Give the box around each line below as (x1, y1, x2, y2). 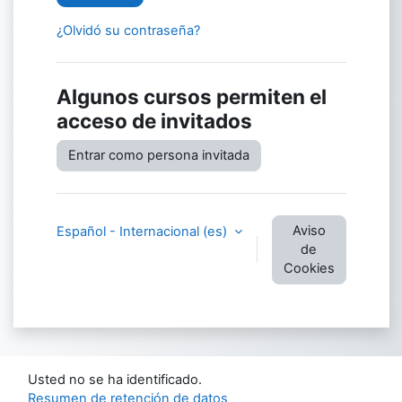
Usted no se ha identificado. (28, 371, 202, 388)
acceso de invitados (56, 108, 252, 133)
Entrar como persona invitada (67, 146, 249, 163)
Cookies (283, 259, 335, 276)
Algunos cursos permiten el (56, 83, 327, 109)
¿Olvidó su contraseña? (56, 22, 200, 39)
